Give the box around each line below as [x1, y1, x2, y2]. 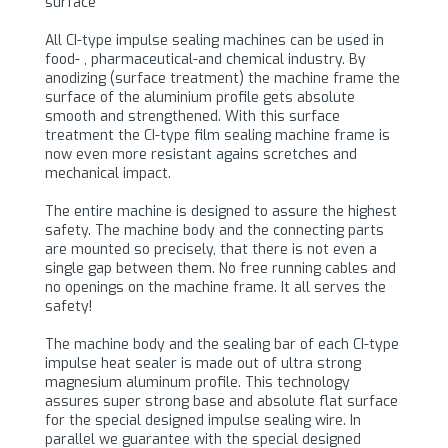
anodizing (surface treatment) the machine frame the [44, 68, 400, 88]
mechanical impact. [44, 163, 171, 183]
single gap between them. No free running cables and [44, 258, 396, 278]
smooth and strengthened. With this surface [44, 106, 340, 126]
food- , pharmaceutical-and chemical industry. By [44, 49, 366, 69]
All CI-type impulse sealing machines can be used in [44, 30, 384, 50]
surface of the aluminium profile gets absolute [44, 87, 355, 107]
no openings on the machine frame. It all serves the [44, 277, 386, 297]
